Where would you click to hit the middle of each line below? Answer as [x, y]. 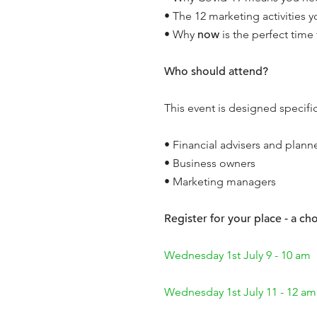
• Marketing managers [220, 181]
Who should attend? [216, 71]
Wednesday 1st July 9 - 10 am [237, 255]
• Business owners [210, 163]
